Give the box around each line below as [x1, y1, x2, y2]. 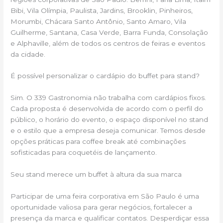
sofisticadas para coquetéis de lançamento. [10, 148, 157, 157]
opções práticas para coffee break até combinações [10, 137, 186, 146]
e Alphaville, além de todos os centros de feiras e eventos [10, 39, 206, 47]
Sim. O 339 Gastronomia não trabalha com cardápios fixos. [10, 94, 207, 102]
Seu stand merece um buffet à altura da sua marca [10, 170, 182, 179]
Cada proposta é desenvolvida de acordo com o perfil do [10, 105, 204, 113]
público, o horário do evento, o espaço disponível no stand [10, 115, 209, 124]
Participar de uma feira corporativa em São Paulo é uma [10, 192, 200, 201]
